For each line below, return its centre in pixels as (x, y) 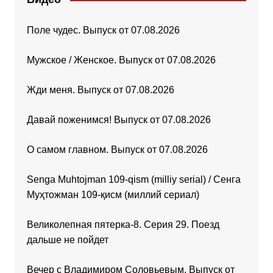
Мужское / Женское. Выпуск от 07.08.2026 (121, 60)
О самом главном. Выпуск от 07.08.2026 (117, 150)
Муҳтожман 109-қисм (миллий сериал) (113, 195)
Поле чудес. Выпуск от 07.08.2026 (103, 30)
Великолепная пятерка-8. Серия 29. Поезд (123, 225)
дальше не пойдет (67, 240)
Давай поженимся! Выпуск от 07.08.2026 (119, 120)
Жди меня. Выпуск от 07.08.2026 (100, 90)
